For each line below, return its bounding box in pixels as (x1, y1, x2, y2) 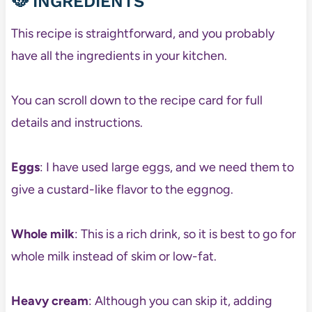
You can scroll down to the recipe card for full (10, 93, 263, 109)
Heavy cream (10, 293, 88, 309)
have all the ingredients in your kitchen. (10, 48, 227, 64)
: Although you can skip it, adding (88, 293, 272, 309)
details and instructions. (10, 115, 143, 131)
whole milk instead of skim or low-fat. (10, 249, 217, 265)
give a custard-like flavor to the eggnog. (10, 182, 233, 198)
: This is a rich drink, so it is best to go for (74, 226, 296, 242)
